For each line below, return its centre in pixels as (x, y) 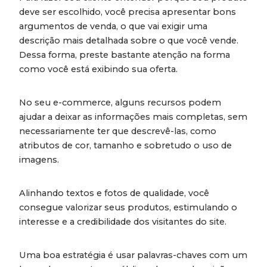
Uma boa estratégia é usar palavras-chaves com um (133, 255)
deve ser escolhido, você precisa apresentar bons (128, 12)
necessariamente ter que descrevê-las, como (118, 131)
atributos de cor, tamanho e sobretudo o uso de (125, 146)
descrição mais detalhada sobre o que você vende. (129, 41)
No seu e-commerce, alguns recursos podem (120, 103)
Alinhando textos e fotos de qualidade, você (114, 193)
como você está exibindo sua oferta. (101, 69)
